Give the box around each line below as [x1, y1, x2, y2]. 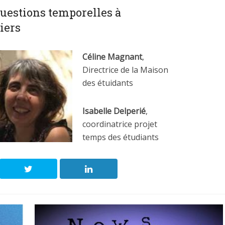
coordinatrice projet [82, 119, 157, 130]
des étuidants [82, 77, 133, 88]
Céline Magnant [82, 51, 142, 62]
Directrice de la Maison [82, 64, 168, 75]
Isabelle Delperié [82, 105, 146, 117]
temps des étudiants [82, 132, 159, 143]
